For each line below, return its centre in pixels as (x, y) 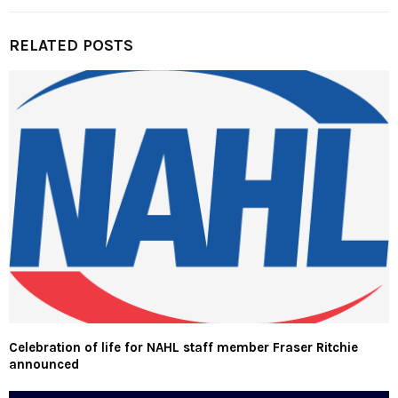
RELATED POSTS (71, 45)
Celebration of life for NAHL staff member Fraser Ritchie (183, 347)
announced (44, 364)
